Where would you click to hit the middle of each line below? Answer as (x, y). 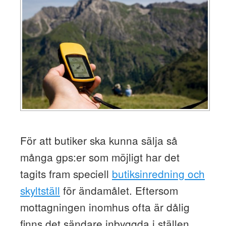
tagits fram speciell (66, 174)
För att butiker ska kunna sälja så (99, 140)
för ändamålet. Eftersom (119, 190)
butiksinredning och (158, 174)
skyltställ (40, 190)
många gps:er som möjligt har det (100, 157)
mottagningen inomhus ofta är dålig (105, 207)
